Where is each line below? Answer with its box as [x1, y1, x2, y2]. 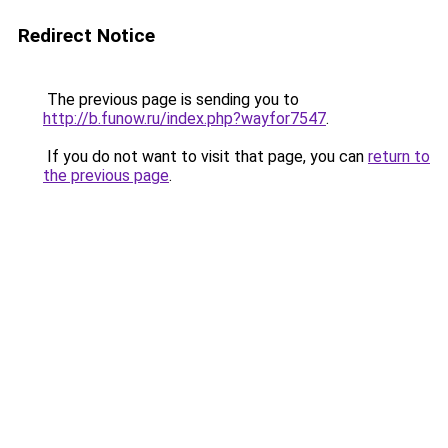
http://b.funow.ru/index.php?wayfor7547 [43, 109, 326, 128]
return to [368, 147, 430, 166]
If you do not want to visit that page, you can [43, 147, 368, 166]
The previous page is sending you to [43, 90, 299, 109]
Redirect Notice [18, 24, 155, 47]
